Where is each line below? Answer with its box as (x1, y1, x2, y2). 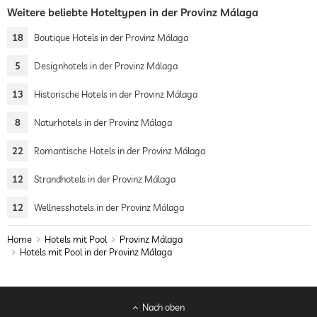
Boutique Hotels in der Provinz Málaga (34, 32, 188, 43)
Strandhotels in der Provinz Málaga (34, 173, 175, 185)
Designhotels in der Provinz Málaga (34, 60, 178, 71)
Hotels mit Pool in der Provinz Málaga (20, 246, 172, 258)
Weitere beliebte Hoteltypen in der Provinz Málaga (7, 6, 258, 19)
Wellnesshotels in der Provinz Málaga (34, 202, 184, 213)
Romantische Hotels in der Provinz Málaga (34, 145, 205, 156)
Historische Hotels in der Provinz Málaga (34, 88, 197, 100)
